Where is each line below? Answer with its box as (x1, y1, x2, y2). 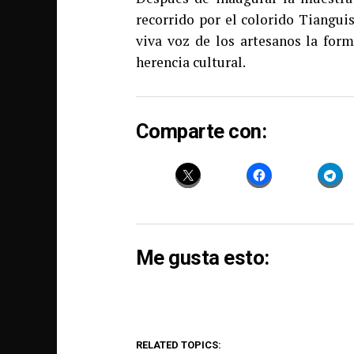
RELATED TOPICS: (136, 339, 221, 352)
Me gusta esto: (136, 246, 269, 270)
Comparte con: (136, 119, 267, 143)
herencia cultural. (136, 53, 248, 72)
